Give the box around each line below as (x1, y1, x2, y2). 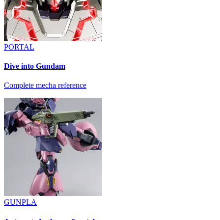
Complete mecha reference (4, 81, 86, 90)
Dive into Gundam (4, 62, 65, 71)
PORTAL (4, 42, 34, 51)
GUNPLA (4, 198, 37, 207)
